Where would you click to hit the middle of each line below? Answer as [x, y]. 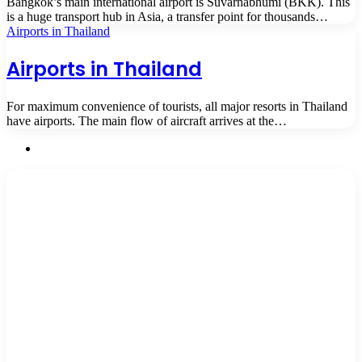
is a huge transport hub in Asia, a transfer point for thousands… [167, 16]
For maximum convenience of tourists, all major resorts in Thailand [177, 106]
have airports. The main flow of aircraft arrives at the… [147, 120]
